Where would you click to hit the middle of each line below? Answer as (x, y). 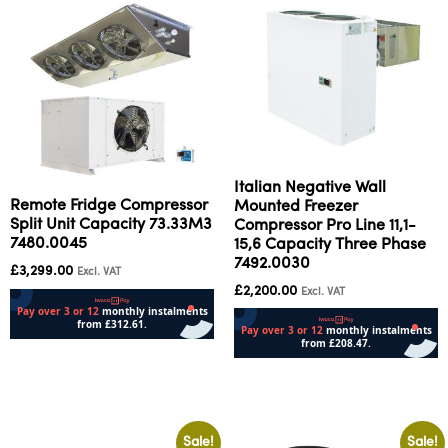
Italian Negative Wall (310, 187)
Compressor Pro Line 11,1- (325, 225)
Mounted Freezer (296, 206)
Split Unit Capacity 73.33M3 (111, 225)
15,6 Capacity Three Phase (330, 244)
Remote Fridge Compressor (109, 206)
